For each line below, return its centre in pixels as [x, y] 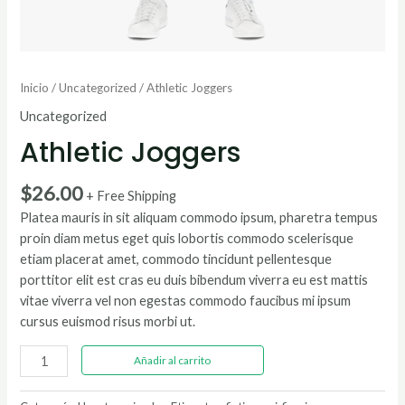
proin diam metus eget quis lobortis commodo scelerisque [187, 239]
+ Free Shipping [132, 196]
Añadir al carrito [173, 360]
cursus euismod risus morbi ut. [108, 322]
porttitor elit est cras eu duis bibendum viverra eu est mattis [194, 280]
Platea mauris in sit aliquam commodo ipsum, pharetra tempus [199, 218]
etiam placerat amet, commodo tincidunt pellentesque [176, 259]
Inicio [35, 88]
